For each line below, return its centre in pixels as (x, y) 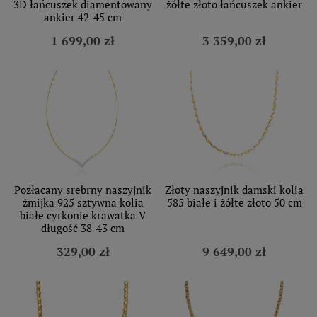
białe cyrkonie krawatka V (83, 215)
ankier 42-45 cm (83, 17)
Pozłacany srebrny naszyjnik (83, 189)
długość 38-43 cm (83, 227)
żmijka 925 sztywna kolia (83, 202)
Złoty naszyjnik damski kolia (234, 189)
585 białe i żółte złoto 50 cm (234, 202)
